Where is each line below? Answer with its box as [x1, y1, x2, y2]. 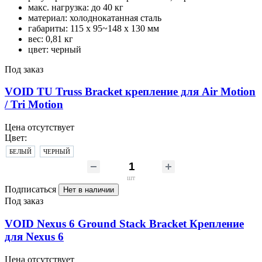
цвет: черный [28, 44, 81, 54]
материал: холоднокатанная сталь [28, 12, 161, 23]
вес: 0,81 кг [28, 33, 73, 44]
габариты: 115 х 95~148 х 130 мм [28, 23, 159, 33]
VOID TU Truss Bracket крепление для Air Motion [5, 85, 256, 98]
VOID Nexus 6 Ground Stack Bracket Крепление [5, 217, 244, 230]
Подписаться [5, 184, 58, 195]
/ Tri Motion [5, 98, 63, 111]
